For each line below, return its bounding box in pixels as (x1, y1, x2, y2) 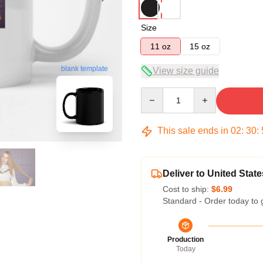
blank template (61, 65, 108, 73)
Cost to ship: (163, 184, 211, 194)
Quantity (140, 88, 171, 97)
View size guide (153, 66, 219, 76)
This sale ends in (155, 126, 231, 136)
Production (167, 235, 204, 244)
